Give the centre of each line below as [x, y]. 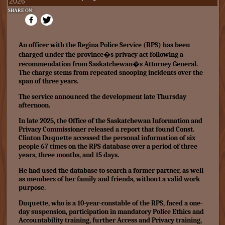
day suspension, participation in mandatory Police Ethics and [111, 212]
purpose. [32, 188]
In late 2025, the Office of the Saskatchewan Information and [110, 121]
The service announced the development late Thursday [102, 97]
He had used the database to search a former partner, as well [111, 171]
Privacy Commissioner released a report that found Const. [106, 129]
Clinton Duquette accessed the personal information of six [107, 138]
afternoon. [34, 105]
